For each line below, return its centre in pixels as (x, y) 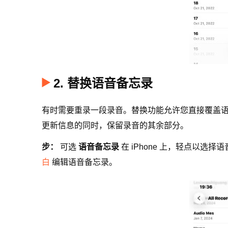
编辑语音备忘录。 (83, 162)
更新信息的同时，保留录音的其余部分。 (115, 125)
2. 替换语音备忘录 (103, 83)
